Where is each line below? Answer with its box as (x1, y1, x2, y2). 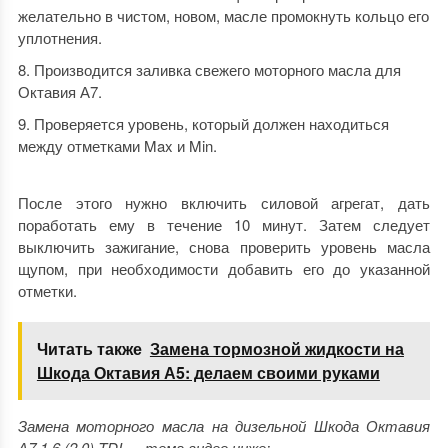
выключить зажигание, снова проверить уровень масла (17, 235, 431, 257)
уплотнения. (17, 26, 102, 48)
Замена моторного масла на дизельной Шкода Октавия (17, 414, 431, 436)
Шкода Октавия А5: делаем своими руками (36, 360, 380, 384)
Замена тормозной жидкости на (149, 336, 404, 360)
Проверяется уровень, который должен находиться (33, 112, 389, 134)
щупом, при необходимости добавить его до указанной (17, 257, 431, 279)
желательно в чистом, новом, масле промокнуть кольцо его (17, 4, 429, 26)
